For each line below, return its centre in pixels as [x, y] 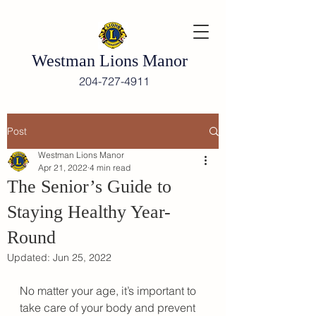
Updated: [30, 257]
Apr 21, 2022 [63, 168]
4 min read [110, 168]
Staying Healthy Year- [89, 212]
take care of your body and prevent [109, 308]
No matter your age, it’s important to [109, 291]
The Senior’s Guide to [89, 187]
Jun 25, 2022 [82, 257]
